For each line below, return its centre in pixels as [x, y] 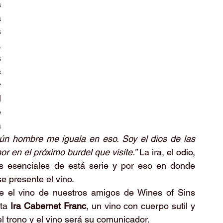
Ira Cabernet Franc [48, 206]
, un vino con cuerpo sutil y [141, 206]
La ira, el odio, [166, 152]
